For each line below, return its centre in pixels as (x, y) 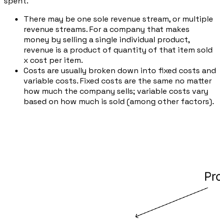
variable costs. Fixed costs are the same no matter (118, 81)
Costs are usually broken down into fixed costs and (120, 70)
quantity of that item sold (163, 50)
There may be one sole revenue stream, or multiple (118, 19)
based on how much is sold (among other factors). (119, 101)
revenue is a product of (69, 50)
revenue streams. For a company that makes (107, 29)
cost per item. (56, 60)
